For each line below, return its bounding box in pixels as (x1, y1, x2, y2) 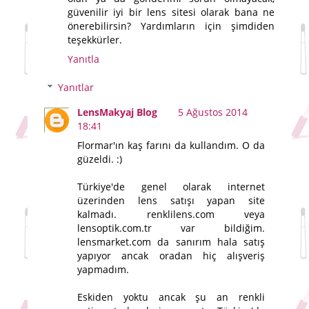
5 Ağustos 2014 (178, 106, 248, 119)
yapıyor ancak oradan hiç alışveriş (77, 249, 265, 263)
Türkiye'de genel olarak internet (77, 180, 265, 194)
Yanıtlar (58, 81, 94, 94)
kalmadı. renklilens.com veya (77, 208, 265, 221)
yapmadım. (77, 263, 130, 277)
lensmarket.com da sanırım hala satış (77, 235, 265, 249)
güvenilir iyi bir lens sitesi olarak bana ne (68, 5, 275, 19)
